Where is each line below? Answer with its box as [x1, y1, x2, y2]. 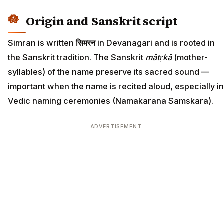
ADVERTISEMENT [90, 123, 142, 130]
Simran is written [8, 38, 76, 48]
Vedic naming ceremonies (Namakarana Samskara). [8, 96, 213, 106]
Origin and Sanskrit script [26, 12, 177, 29]
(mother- [172, 52, 208, 63]
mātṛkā [145, 52, 172, 63]
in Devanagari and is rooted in [95, 38, 215, 48]
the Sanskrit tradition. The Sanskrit [8, 52, 145, 63]
